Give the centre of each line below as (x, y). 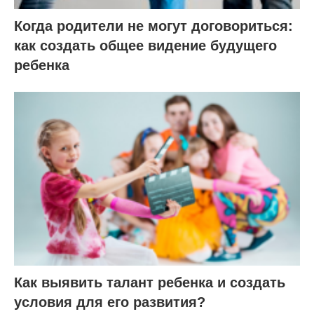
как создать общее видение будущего (145, 45)
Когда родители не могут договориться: (153, 26)
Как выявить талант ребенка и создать (150, 283)
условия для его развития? (110, 302)
